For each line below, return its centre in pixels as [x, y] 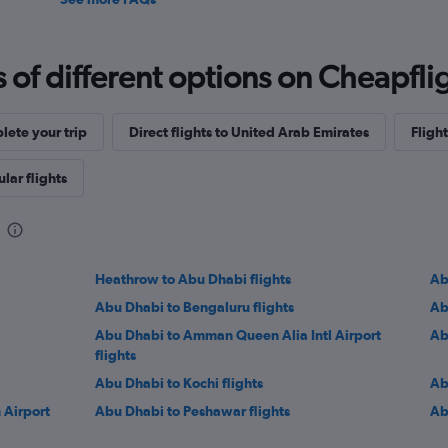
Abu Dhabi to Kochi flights [179, 383]
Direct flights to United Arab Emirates [248, 132]
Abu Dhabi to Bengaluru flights [195, 307]
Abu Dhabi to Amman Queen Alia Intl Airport [238, 335]
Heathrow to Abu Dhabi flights [193, 279]
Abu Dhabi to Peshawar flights [193, 411]
